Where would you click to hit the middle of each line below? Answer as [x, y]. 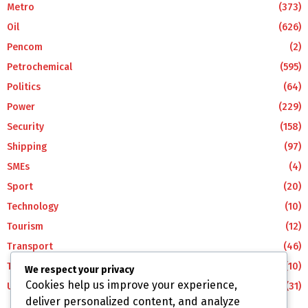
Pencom [25, 47]
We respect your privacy [79, 270]
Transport [30, 246]
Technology [33, 206]
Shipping [27, 146]
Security [25, 126]
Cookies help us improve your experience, [131, 285]
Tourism [25, 226]
